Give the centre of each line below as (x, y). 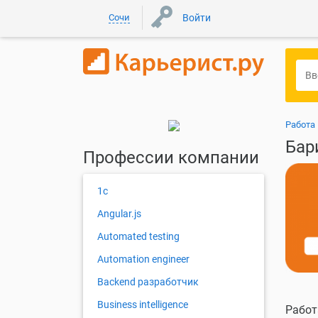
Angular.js (119, 214)
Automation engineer (143, 259)
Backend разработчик (148, 282)
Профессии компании (171, 158)
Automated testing (138, 237)
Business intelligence (143, 305)
